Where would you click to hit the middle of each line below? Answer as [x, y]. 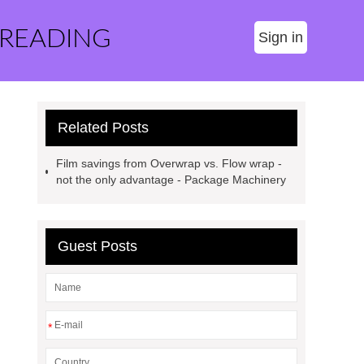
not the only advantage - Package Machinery [171, 180]
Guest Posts [97, 246]
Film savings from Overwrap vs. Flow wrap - [169, 163]
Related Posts [103, 128]
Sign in [281, 37]
